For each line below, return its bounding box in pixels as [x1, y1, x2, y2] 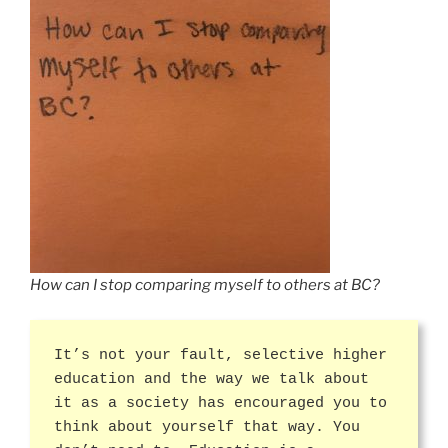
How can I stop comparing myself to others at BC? [30, 276, 380, 295]
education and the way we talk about [54, 370, 369, 388]
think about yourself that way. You [54, 418, 360, 436]
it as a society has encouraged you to [54, 394, 387, 412]
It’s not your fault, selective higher [54, 346, 387, 364]
